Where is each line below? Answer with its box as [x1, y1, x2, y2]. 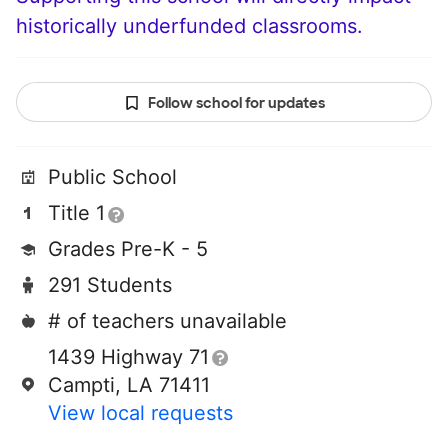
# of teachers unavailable [48, 309, 287, 334]
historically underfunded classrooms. [16, 14, 363, 39]
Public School [48, 165, 177, 190]
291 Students [48, 273, 172, 298]
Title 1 [48, 201, 105, 226]
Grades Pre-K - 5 [48, 237, 208, 262]
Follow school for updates [147, 94, 325, 113]
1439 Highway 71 [48, 345, 209, 370]
